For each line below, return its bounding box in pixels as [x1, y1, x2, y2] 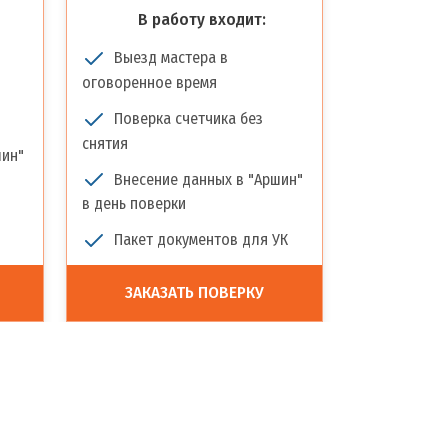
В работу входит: [137, 9, 266, 30]
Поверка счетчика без [114, 108, 263, 128]
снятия [82, 133, 128, 153]
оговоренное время [82, 72, 217, 92]
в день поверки [82, 194, 186, 214]
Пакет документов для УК [114, 230, 288, 250]
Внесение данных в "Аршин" [114, 169, 303, 189]
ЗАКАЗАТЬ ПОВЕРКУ [125, 282, 264, 303]
